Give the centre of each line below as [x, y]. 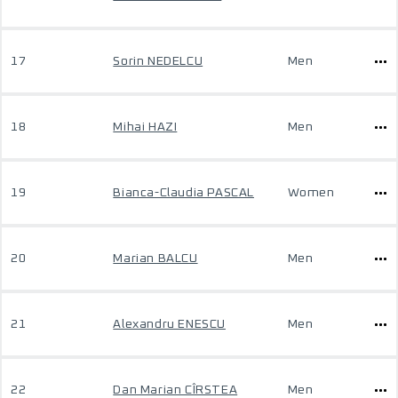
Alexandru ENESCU [169, 324]
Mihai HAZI [145, 127]
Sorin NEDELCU [158, 61]
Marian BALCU [155, 259]
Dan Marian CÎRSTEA [175, 390]
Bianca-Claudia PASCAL [183, 193]
